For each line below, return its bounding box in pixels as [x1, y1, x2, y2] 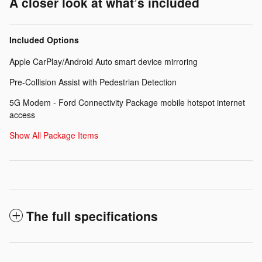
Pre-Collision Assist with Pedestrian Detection [9, 75, 177, 88]
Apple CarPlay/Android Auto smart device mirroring [9, 55, 198, 67]
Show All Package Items [9, 129, 98, 141]
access [9, 108, 35, 120]
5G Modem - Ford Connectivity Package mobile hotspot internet [9, 96, 245, 108]
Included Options [9, 33, 79, 46]
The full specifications [26, 206, 158, 225]
